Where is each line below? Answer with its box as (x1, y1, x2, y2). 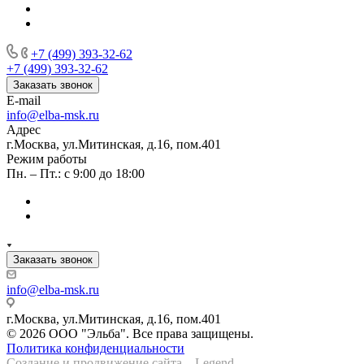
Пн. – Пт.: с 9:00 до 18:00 (6, 166, 145, 180)
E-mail (6, 93, 41, 107)
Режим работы (6, 151, 87, 166)
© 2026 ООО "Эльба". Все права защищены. (6, 326, 253, 340)
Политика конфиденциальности (6, 340, 184, 355)
